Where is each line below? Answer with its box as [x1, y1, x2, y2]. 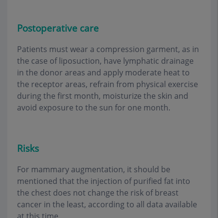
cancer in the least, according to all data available [17, 199, 197, 210]
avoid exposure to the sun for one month [17, 102, 168, 113]
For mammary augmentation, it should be [17, 163, 170, 175]
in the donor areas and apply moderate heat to [17, 67, 190, 78]
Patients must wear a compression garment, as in [17, 44, 199, 55]
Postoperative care [17, 21, 99, 35]
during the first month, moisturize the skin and [17, 91, 188, 102]
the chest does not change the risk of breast [17, 187, 179, 198]
